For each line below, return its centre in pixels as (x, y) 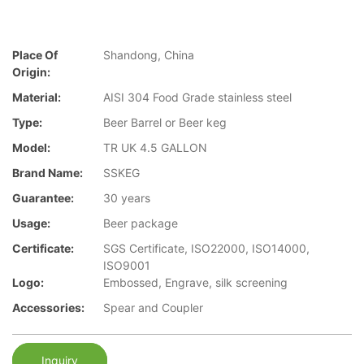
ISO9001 (127, 266)
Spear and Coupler (153, 308)
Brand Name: (48, 173)
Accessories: (48, 308)
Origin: (31, 72)
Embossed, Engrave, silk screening (195, 283)
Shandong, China (149, 55)
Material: (37, 97)
